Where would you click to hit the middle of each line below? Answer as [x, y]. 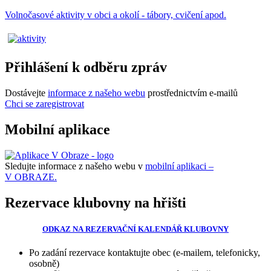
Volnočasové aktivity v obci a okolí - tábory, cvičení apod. [116, 15]
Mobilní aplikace [57, 129]
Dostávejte [26, 93]
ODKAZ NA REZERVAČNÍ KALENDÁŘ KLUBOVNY [135, 229]
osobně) [44, 264]
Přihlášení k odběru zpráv [86, 67]
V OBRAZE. [31, 177]
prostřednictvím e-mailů [191, 93]
